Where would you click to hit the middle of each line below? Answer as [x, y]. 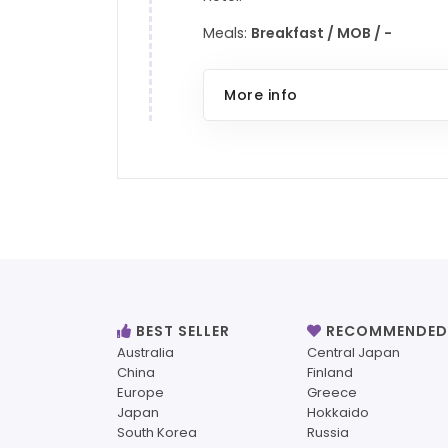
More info [261, 94]
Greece [332, 393]
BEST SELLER [183, 331]
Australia [145, 353]
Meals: [227, 32]
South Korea [157, 433]
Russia [328, 433]
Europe [140, 393]
